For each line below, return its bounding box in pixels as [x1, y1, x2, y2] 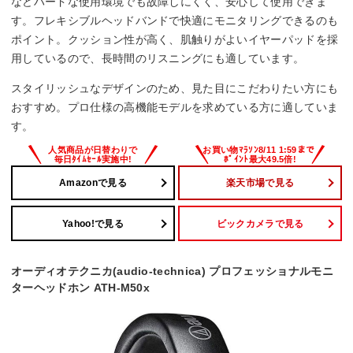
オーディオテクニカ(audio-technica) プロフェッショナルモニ [11, 265, 333, 278]
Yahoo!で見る [62, 217, 124, 229]
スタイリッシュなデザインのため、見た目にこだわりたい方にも [11, 81, 339, 95]
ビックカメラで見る [216, 217, 304, 229]
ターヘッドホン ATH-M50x [11, 281, 150, 295]
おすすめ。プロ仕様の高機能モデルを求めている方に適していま [11, 100, 339, 113]
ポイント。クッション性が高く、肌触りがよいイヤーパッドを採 [11, 32, 339, 46]
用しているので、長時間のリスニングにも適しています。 [11, 51, 305, 65]
